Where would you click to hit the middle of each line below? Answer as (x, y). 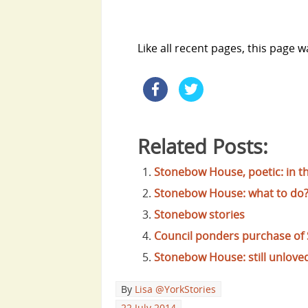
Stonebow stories (199, 214)
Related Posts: (203, 146)
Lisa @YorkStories (175, 289)
